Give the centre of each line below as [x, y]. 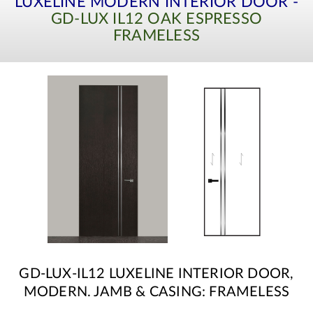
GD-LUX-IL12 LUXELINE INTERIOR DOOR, [156, 274]
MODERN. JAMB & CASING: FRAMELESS [156, 292]
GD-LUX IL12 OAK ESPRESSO [156, 19]
